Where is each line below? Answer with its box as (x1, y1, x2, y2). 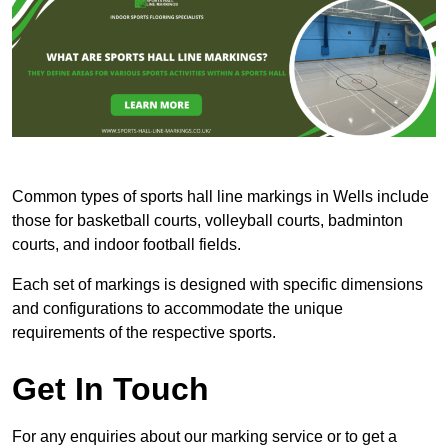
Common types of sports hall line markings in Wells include (12, 188, 429, 206)
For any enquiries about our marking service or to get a (12, 428, 397, 446)
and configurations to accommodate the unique (12, 300, 343, 318)
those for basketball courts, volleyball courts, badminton (12, 212, 403, 230)
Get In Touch (12, 371, 209, 408)
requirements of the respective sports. (12, 324, 276, 342)
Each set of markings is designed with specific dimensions (12, 276, 423, 294)
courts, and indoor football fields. (12, 236, 241, 254)
